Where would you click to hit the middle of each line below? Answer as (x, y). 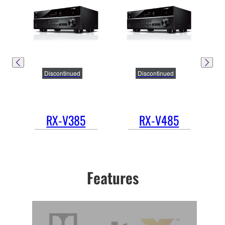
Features (113, 177)
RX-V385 (66, 120)
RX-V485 (159, 120)
